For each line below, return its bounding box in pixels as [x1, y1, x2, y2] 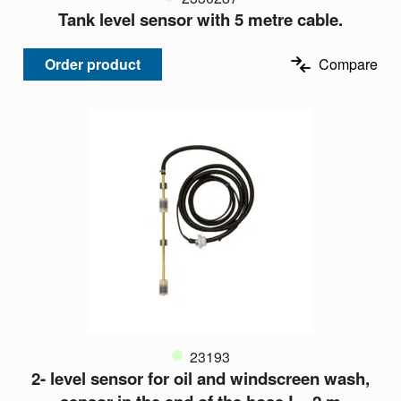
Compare [319, 54, 378, 75]
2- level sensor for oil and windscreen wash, [31, 366, 370, 391]
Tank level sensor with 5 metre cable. [58, 7, 343, 32]
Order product [45, 54, 141, 75]
